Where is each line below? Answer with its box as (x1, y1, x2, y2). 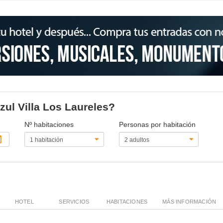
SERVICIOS (59, 198, 90, 205)
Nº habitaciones (24, 120, 74, 128)
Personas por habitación (118, 120, 196, 128)
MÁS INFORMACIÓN (162, 198, 217, 205)
